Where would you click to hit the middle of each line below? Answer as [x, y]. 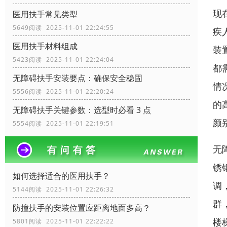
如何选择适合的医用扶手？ [61, 176]
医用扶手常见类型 [45, 14]
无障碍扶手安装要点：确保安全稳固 [78, 78]
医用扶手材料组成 [45, 46]
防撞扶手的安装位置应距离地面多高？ [82, 208]
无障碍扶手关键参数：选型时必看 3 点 [82, 110]
